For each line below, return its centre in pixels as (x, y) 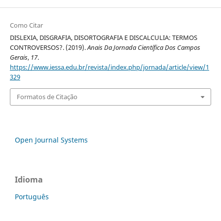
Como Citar (26, 25)
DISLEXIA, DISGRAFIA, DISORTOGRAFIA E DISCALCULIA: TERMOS (103, 38)
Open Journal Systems (51, 140)
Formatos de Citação (47, 97)
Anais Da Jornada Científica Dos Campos (144, 48)
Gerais (18, 57)
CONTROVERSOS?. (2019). (48, 48)
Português (32, 196)
